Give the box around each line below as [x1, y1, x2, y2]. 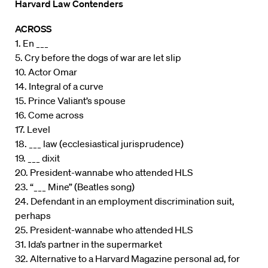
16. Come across [15, 109, 84, 121]
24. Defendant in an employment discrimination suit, [15, 195, 234, 208]
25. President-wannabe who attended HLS [15, 224, 193, 236]
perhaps [15, 209, 51, 222]
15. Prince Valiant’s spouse [15, 95, 126, 107]
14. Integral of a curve [15, 80, 103, 93]
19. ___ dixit [15, 152, 60, 165]
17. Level [15, 123, 50, 136]
